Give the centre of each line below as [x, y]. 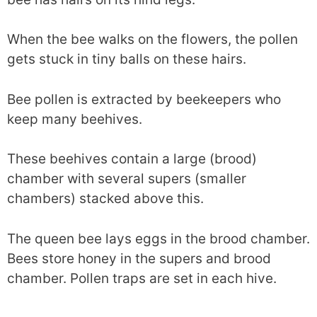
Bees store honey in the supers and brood [139, 258]
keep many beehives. [75, 119]
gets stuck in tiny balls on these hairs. [127, 59]
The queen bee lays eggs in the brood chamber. [158, 238]
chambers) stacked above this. [105, 198]
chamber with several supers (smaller [127, 179]
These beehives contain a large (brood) [132, 159]
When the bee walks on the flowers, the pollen [152, 39]
